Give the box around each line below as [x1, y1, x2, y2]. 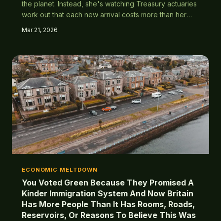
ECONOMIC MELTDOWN [22, 166, 98, 173]
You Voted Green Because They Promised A [22, 178, 194, 187]
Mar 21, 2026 [22, 26, 58, 34]
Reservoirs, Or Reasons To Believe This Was [22, 210, 196, 220]
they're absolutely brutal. [22, 32, 103, 40]
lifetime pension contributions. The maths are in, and [22, 21, 191, 30]
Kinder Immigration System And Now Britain [22, 188, 193, 198]
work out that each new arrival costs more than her [22, 10, 186, 19]
